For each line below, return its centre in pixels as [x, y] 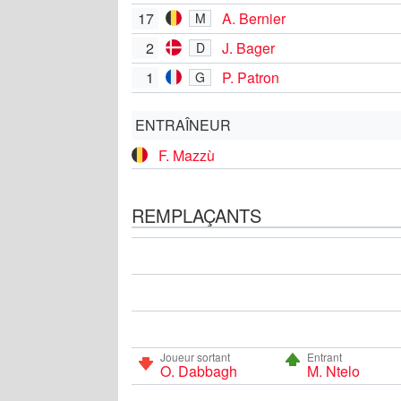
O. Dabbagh [199, 371]
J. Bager [248, 47]
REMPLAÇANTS [196, 215]
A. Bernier [254, 18]
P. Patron [251, 77]
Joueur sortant [195, 356]
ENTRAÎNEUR [183, 124]
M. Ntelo [333, 371]
